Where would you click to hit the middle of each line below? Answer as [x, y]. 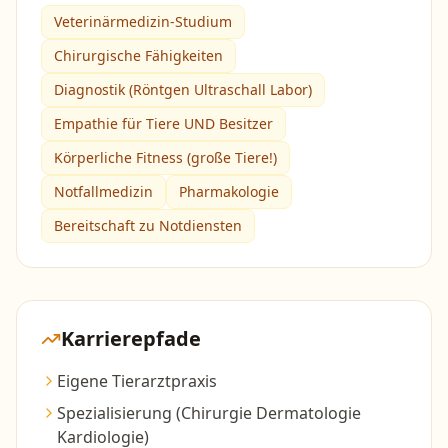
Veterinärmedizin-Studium [143, 21]
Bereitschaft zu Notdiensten [148, 225]
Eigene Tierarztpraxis [137, 381]
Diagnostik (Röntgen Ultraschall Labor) [183, 89]
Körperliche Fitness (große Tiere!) [165, 157]
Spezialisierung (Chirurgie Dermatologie [209, 413]
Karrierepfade [131, 338]
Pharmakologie [229, 191]
